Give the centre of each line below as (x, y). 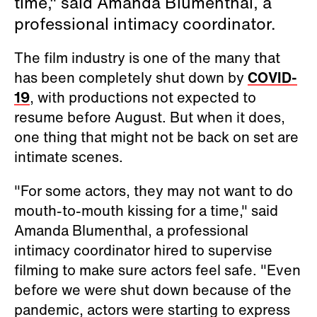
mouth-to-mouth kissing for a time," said (146, 210)
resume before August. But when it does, (150, 117)
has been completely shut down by (131, 77)
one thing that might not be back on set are (156, 137)
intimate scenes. (69, 156)
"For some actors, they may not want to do (154, 190)
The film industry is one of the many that (147, 57)
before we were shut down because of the (153, 289)
